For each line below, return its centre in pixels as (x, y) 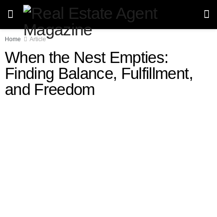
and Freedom (50, 89)
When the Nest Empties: (87, 57)
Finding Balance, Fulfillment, (99, 73)
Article (38, 39)
